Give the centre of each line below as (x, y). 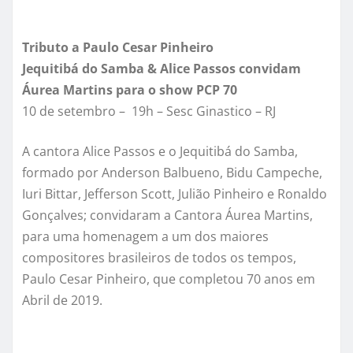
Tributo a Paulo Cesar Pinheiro (118, 47)
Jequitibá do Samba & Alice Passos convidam (162, 68)
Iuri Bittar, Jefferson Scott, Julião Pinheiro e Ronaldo (175, 193)
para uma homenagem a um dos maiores (145, 236)
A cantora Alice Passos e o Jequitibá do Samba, (160, 151)
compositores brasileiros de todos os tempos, (159, 257)
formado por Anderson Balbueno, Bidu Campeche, (172, 172)
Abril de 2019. (62, 300)
